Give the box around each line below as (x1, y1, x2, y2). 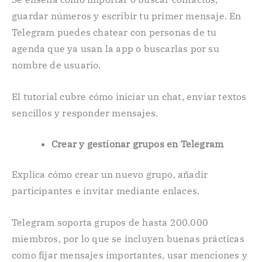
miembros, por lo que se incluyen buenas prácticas (12, 232, 244, 244)
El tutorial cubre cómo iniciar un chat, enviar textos (12, 90, 247, 102)
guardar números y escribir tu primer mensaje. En (12, 9, 242, 22)
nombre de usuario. (12, 58, 101, 71)
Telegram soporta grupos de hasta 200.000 (12, 216, 209, 228)
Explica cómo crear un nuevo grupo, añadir (12, 168, 208, 181)
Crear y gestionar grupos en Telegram (51, 138, 224, 150)
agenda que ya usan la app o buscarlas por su (12, 42, 219, 54)
